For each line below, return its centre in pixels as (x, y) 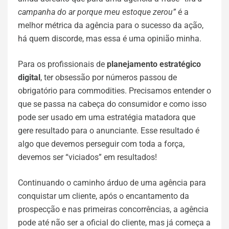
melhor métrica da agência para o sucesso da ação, (111, 25)
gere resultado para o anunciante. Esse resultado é (109, 131)
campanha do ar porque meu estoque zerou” (97, 12)
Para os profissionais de (62, 64)
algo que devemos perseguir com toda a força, (101, 144)
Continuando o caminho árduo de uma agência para (112, 183)
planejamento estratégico (154, 64)
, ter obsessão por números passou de (109, 77)
